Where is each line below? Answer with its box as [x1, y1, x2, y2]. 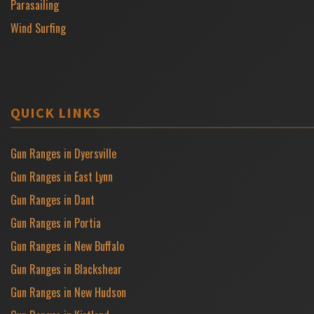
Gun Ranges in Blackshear [11, 260, 122, 278]
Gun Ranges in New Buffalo [11, 237, 124, 254]
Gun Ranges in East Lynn [11, 168, 113, 185]
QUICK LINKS [11, 103, 101, 121]
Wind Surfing [11, 19, 66, 36]
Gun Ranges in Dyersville [11, 144, 116, 162]
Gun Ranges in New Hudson [11, 283, 126, 301]
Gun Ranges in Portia [11, 214, 101, 231]
